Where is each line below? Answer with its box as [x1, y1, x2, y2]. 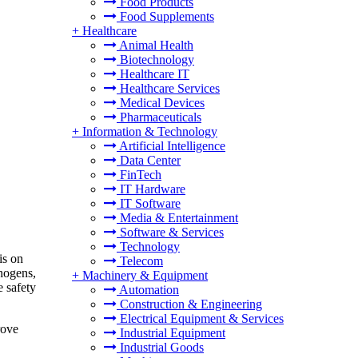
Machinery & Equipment [82, 268, 208, 282]
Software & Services [117, 225, 224, 239]
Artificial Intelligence [117, 139, 225, 153]
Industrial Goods [117, 340, 204, 354]
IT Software [117, 197, 181, 210]
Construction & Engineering [117, 297, 262, 311]
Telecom [117, 254, 163, 268]
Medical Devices [117, 96, 205, 109]
